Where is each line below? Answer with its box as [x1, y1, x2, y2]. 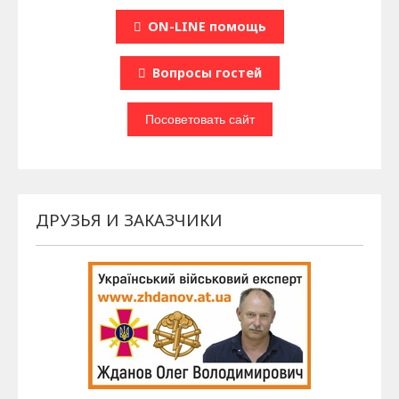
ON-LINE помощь [147, 18, 266, 36]
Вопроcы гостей [151, 64, 262, 82]
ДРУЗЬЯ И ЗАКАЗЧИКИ [36, 208, 224, 232]
